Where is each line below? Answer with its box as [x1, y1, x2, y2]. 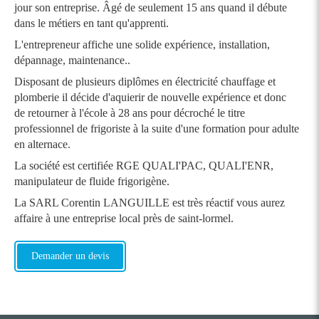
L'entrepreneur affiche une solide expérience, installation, [14, 38, 270, 51]
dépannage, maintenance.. [14, 54, 130, 67]
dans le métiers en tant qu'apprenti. [14, 17, 169, 30]
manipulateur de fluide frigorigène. [14, 175, 169, 188]
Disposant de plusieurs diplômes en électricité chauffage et [14, 75, 276, 88]
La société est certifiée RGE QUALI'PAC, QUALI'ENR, [14, 159, 273, 172]
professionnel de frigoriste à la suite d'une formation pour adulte [14, 122, 299, 135]
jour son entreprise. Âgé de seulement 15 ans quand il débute [14, 1, 287, 14]
